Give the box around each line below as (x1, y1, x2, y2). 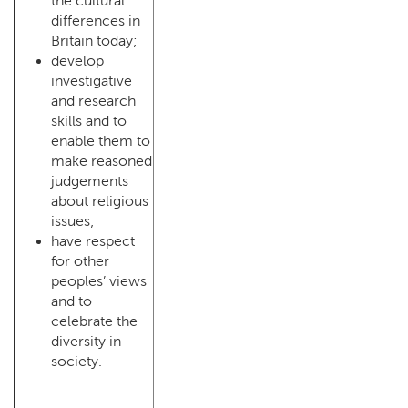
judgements (51, 173, 128, 189)
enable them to (51, 133, 150, 148)
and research (51, 93, 136, 108)
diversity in (51, 333, 121, 349)
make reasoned (51, 153, 152, 168)
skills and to (51, 113, 127, 128)
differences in (51, 13, 140, 28)
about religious (51, 193, 148, 209)
